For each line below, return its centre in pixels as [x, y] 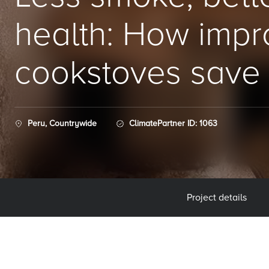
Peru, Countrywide [62, 123]
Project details [216, 198]
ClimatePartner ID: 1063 [173, 123]
